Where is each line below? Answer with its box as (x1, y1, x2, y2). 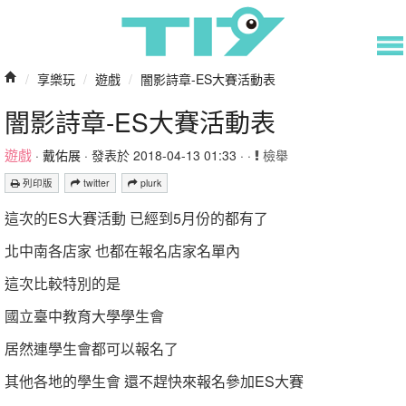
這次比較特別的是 (5, 273, 121, 294)
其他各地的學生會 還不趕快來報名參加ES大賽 (5, 371, 304, 391)
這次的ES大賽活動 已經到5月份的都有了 (5, 208, 268, 228)
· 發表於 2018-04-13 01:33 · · (81, 146, 255, 164)
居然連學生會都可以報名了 (5, 338, 179, 359)
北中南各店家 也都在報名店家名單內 (5, 240, 240, 261)
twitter (81, 176, 110, 189)
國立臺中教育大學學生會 (5, 305, 164, 326)
